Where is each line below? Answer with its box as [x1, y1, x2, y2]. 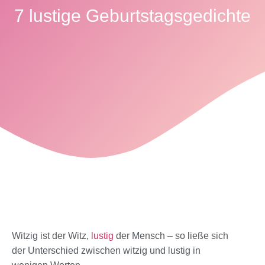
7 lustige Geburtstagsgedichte [14, 5, 251, 25]
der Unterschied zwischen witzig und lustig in [12, 245, 201, 256]
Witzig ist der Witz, [12, 231, 91, 241]
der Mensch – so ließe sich [114, 231, 228, 241]
